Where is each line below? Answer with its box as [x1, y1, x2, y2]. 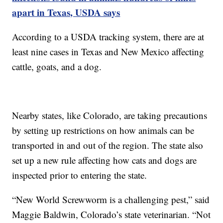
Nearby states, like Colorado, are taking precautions [12, 109, 208, 121]
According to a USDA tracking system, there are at [12, 30, 205, 43]
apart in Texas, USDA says [12, 5, 120, 19]
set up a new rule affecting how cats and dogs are [12, 153, 197, 166]
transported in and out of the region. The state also [12, 138, 204, 151]
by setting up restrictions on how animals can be [12, 123, 195, 136]
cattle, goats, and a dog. [12, 60, 102, 73]
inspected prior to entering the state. [12, 168, 147, 181]
